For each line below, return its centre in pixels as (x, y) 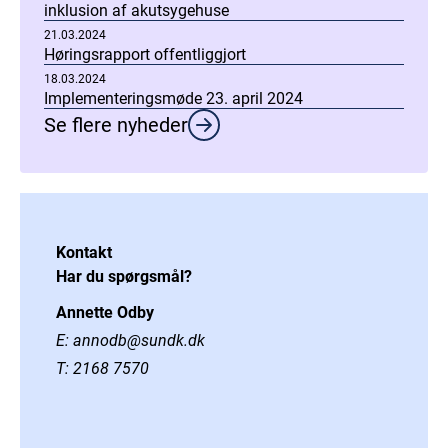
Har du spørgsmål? (124, 276)
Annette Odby (105, 312)
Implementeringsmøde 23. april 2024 (173, 98)
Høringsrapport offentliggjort (145, 54)
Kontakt (84, 252)
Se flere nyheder (116, 124)
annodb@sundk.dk (139, 340)
